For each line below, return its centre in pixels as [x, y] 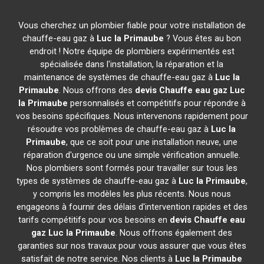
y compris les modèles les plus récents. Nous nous [132, 194]
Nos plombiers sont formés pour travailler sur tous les [132, 168]
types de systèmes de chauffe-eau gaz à [97, 181]
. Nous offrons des [97, 90]
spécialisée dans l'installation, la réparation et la [132, 64]
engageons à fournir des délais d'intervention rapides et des [132, 207]
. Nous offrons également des [174, 233]
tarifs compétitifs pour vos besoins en [94, 220]
